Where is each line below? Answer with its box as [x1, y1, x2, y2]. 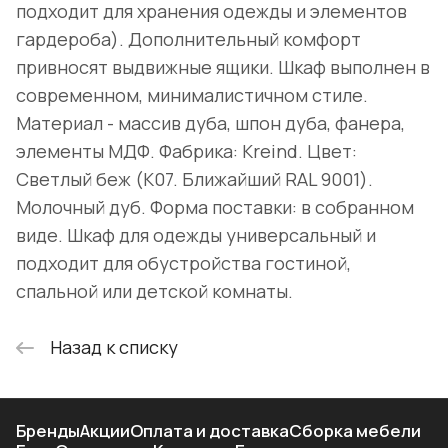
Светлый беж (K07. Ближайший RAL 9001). [16, 167, 373, 192]
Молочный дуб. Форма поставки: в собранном [16, 195, 414, 220]
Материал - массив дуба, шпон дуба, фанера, [16, 111, 405, 136]
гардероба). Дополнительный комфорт [16, 27, 361, 52]
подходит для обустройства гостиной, [16, 251, 351, 276]
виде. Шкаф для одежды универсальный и [16, 223, 376, 248]
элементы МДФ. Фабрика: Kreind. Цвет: [16, 139, 357, 164]
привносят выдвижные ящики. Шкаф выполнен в [16, 55, 430, 80]
